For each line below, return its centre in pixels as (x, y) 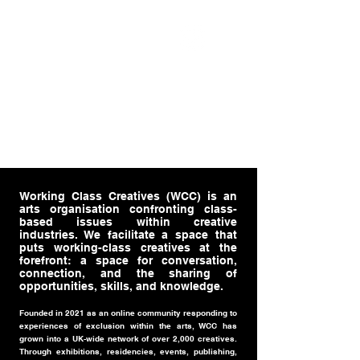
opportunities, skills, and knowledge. (121, 286)
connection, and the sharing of (128, 274)
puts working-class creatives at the (128, 248)
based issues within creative (128, 222)
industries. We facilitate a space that (128, 235)
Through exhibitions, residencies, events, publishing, (128, 352)
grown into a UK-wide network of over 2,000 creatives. (128, 339)
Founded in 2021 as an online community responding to (128, 313)
